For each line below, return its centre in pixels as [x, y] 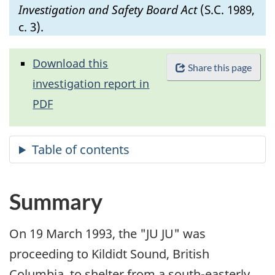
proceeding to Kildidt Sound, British [109, 254]
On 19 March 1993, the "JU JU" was [107, 234]
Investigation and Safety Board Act [108, 10]
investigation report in [91, 84]
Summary [56, 202]
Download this [71, 64]
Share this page [219, 68]
